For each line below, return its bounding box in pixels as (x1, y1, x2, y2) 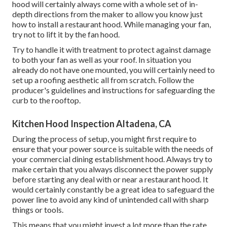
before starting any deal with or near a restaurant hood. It (12, 174, 208, 184)
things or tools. (12, 205, 63, 215)
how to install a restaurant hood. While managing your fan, (12, 19, 211, 29)
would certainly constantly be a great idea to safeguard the (12, 184, 214, 195)
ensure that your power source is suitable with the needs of (12, 144, 213, 154)
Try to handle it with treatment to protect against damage (12, 45, 211, 55)
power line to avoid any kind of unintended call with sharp (12, 195, 209, 205)
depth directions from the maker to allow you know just (12, 9, 203, 19)
